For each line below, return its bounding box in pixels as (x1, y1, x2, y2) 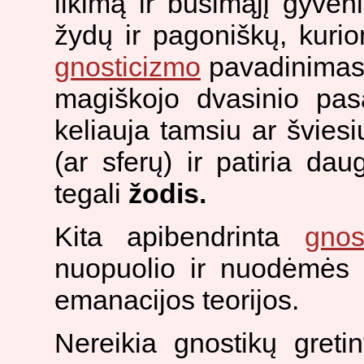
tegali (54, 177, 128, 209)
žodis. (128, 177, 206, 209)
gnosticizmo (54, 50, 201, 82)
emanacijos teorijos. (54, 284, 299, 315)
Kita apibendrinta (54, 220, 305, 252)
